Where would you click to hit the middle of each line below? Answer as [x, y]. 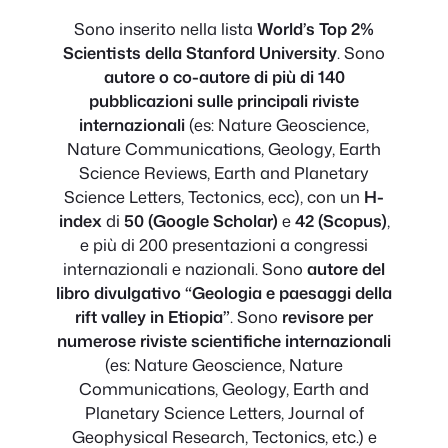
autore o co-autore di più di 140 [224, 76]
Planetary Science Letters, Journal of [224, 412]
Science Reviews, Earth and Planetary [224, 172]
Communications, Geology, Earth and [224, 388]
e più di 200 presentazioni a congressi [224, 244]
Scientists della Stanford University [200, 52]
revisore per [327, 316]
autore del [346, 268]
